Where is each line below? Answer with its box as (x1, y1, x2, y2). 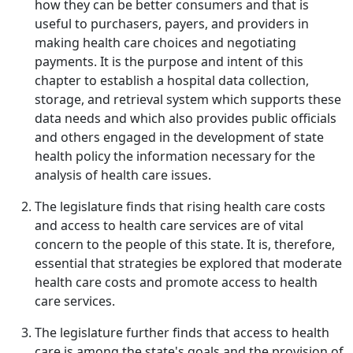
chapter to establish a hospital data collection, (35, 72, 309, 89)
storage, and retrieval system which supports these (35, 91, 341, 108)
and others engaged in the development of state (35, 128, 324, 146)
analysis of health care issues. (35, 166, 211, 184)
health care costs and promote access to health (35, 273, 318, 291)
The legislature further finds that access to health (35, 324, 329, 341)
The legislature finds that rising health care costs (35, 198, 325, 215)
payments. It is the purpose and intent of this (35, 53, 303, 70)
